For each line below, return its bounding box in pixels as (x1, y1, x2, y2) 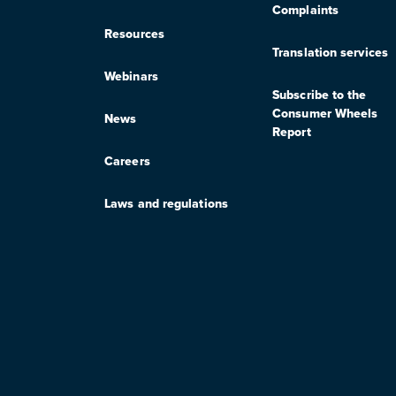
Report (272, 123, 311, 141)
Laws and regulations (104, 194, 228, 213)
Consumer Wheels (272, 104, 378, 123)
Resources (104, 25, 164, 43)
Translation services (272, 43, 388, 62)
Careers (104, 152, 150, 171)
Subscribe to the (272, 86, 367, 104)
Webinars (104, 67, 158, 86)
